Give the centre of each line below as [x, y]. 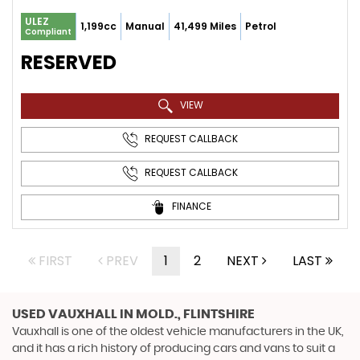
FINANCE [190, 207]
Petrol [261, 27]
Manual [145, 27]
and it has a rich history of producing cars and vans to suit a [174, 349]
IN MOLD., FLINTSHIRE [186, 315]
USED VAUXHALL [65, 315]
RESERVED [69, 63]
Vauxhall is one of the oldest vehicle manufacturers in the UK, [178, 332]
